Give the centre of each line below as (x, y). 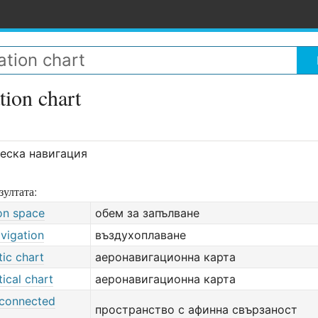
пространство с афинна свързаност (196, 309)
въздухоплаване (141, 235)
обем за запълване (147, 213)
